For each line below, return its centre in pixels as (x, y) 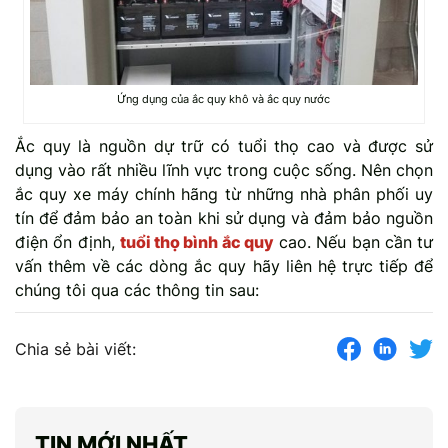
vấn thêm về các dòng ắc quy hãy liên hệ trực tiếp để (224, 265)
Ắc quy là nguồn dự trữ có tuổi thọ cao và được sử (224, 145)
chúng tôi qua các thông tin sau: (137, 289)
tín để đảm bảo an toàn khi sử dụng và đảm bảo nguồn (224, 217)
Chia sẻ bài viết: (75, 348)
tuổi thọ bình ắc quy (196, 241)
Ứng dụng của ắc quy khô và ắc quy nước (224, 98)
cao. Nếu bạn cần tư (353, 241)
